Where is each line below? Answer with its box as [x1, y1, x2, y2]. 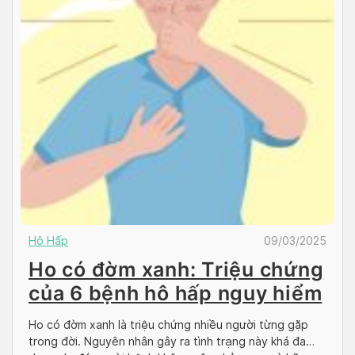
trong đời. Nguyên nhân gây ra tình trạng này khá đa [29, 334, 306, 348]
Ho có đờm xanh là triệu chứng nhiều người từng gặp [29, 318, 308, 331]
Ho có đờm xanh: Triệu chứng [29, 257, 324, 281]
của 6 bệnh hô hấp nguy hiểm [29, 281, 323, 305]
